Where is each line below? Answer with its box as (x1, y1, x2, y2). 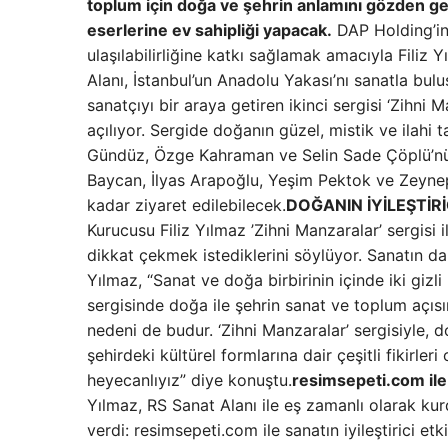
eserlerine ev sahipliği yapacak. (87, 20, 332, 40)
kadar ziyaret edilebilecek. (87, 195, 286, 215)
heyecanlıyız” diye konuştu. (87, 370, 292, 390)
